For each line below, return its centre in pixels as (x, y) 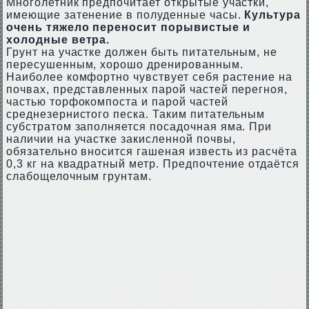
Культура (273, 15)
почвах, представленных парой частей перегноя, (147, 89)
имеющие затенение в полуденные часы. (125, 15)
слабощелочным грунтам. (79, 176)
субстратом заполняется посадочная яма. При (139, 127)
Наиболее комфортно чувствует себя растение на (149, 77)
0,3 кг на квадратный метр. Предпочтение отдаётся (153, 164)
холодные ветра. (58, 40)
